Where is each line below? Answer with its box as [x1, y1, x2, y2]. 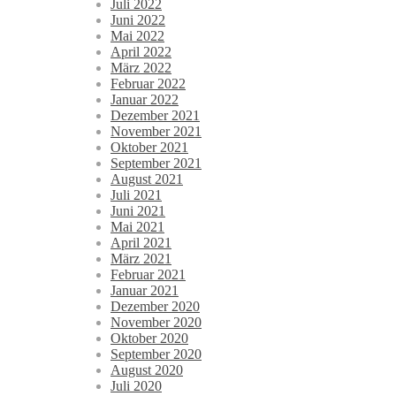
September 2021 [110, 156, 202, 171]
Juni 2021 [110, 203, 165, 219]
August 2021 [110, 171, 183, 187]
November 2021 [110, 124, 202, 140]
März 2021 [110, 251, 171, 267]
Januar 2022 [110, 92, 179, 108]
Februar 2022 [110, 76, 186, 92]
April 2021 [110, 235, 171, 251]
